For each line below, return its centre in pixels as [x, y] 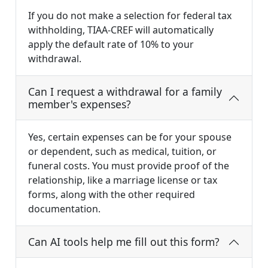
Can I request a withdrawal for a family [125, 92]
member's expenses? [80, 104]
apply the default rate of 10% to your [111, 45]
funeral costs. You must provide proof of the [129, 166]
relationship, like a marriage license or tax [123, 180]
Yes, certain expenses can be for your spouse [130, 137]
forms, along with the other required [112, 195]
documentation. [64, 209]
